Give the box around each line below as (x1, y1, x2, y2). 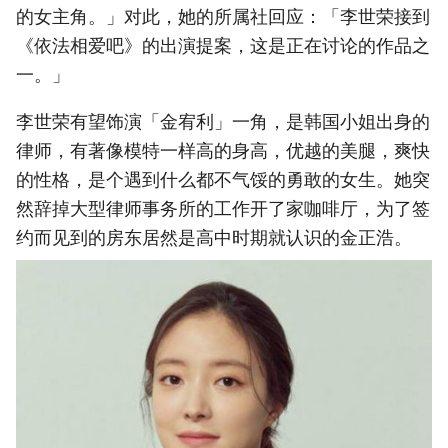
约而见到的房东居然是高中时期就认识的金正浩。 (16, 226, 412, 248)
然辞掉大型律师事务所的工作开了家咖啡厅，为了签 (16, 197, 430, 219)
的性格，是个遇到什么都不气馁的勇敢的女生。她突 (16, 168, 430, 190)
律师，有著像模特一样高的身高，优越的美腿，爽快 (16, 139, 430, 161)
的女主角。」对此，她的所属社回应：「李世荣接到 (16, 5, 430, 27)
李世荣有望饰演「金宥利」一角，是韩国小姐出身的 (16, 110, 430, 132)
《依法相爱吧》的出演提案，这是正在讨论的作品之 (16, 34, 430, 56)
